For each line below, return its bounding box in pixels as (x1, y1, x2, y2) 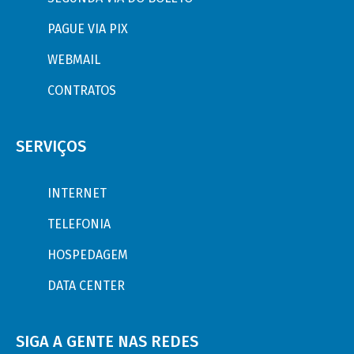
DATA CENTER (47, 278, 125, 293)
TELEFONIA (47, 217, 111, 232)
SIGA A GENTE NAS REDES (16, 332, 198, 351)
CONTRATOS (47, 83, 116, 98)
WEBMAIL (47, 52, 100, 67)
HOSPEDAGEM (47, 247, 128, 262)
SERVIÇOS (16, 137, 86, 156)
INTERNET (47, 186, 107, 201)
